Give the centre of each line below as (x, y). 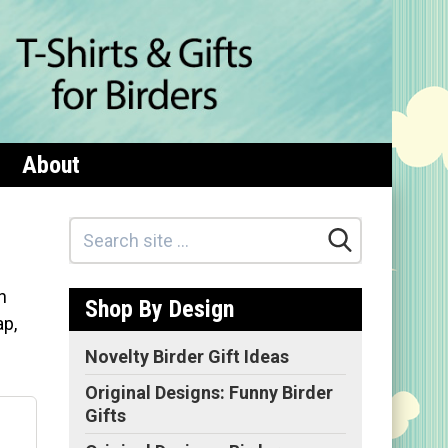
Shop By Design (159, 308)
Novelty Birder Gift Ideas (187, 356)
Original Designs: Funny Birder (209, 392)
